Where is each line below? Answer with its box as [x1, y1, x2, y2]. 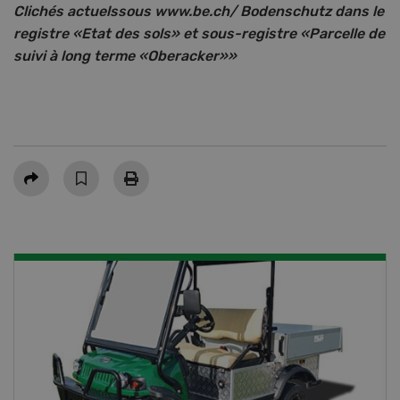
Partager [12, 162, 71, 179]
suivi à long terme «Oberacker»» [13, 47, 237, 65]
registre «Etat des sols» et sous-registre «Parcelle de [13, 25, 385, 43]
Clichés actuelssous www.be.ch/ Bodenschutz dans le [13, 3, 384, 21]
